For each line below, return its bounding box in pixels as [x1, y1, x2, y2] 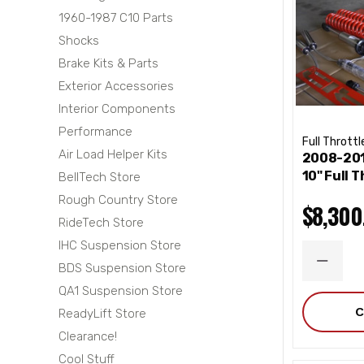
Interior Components [58, 102, 175, 116]
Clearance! [58, 329, 117, 344]
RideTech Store [58, 215, 144, 230]
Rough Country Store [58, 193, 178, 207]
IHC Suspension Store [58, 238, 181, 253]
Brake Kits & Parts [58, 56, 158, 71]
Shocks [58, 33, 99, 48]
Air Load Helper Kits [58, 147, 167, 162]
